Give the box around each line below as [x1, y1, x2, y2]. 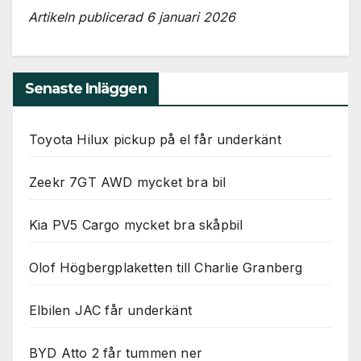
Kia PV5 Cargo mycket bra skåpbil [29, 216, 243, 233]
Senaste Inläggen [25, 79, 147, 98]
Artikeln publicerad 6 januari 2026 [28, 9, 235, 26]
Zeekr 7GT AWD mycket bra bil [29, 173, 226, 190]
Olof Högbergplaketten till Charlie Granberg [29, 259, 303, 276]
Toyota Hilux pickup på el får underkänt [29, 131, 281, 147]
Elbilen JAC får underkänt [29, 301, 192, 318]
